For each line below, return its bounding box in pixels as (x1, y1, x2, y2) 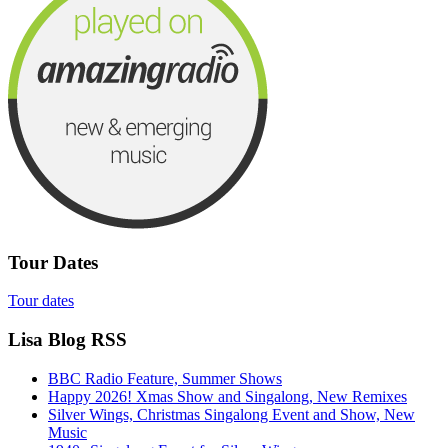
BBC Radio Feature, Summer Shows (48, 369, 282, 387)
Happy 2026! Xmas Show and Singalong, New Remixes (48, 387, 407, 405)
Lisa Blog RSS (8, 328, 127, 350)
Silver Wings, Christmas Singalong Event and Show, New (48, 405, 415, 423)
